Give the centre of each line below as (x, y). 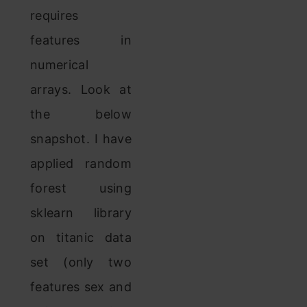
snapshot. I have (81, 139)
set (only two (81, 262)
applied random (81, 163)
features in (81, 40)
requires (54, 15)
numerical (59, 65)
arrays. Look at (81, 89)
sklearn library (81, 213)
